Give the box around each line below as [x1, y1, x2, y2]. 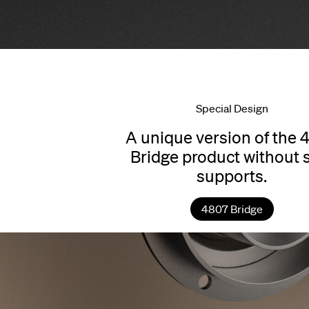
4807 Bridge [201, 202, 263, 216]
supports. [197, 166, 267, 186]
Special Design [195, 101, 268, 115]
